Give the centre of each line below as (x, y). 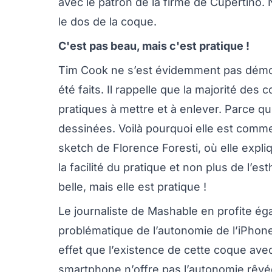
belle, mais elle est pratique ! (134, 187)
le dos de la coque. (107, 22)
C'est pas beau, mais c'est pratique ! (154, 46)
